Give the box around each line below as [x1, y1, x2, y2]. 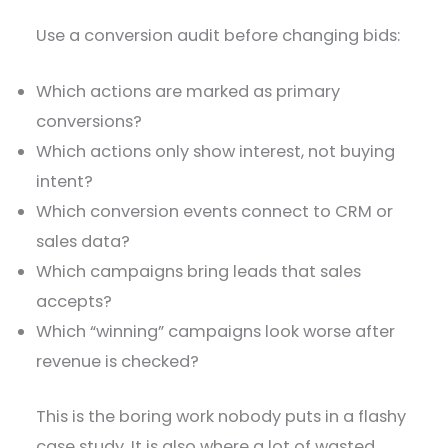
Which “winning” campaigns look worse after [36, 320, 396, 344]
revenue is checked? [36, 350, 200, 374]
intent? [36, 170, 94, 194]
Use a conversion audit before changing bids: [36, 23, 401, 47]
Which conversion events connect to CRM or [36, 200, 394, 224]
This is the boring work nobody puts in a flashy [36, 404, 407, 428]
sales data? [36, 230, 131, 254]
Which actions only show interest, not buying [36, 140, 396, 164]
